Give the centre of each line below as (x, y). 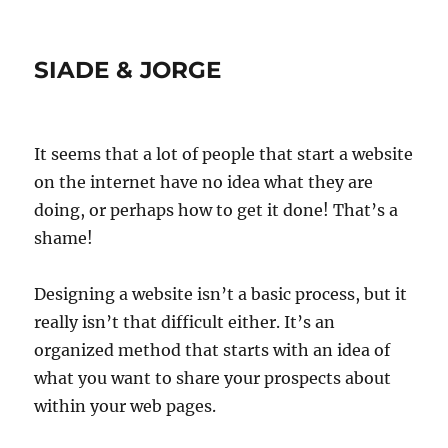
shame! (64, 238)
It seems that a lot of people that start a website (224, 154)
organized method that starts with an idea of (212, 350)
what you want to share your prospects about (213, 378)
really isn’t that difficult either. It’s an (185, 322)
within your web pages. (125, 406)
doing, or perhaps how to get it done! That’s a (216, 210)
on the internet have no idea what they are (204, 182)
